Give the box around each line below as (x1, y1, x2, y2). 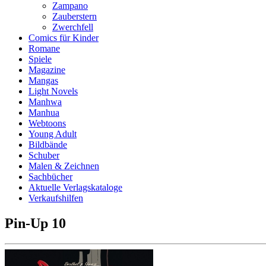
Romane (28, 43, 60, 53)
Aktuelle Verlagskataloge (28, 182, 122, 192)
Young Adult (28, 129, 77, 139)
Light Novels (28, 86, 78, 96)
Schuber (28, 150, 59, 160)
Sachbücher (28, 172, 72, 182)
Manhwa (28, 97, 62, 107)
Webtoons (28, 118, 66, 128)
